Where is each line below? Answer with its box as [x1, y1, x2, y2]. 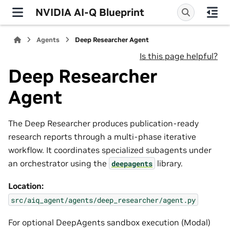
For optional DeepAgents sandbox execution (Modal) [8, 217, 210, 227]
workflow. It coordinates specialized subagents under [8, 144, 212, 155]
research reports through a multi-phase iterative [8, 131, 196, 142]
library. [155, 158, 183, 168]
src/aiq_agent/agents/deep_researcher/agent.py [11, 195, 196, 205]
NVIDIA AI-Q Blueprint [35, 5, 144, 19]
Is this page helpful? [140, 51, 218, 61]
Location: [8, 181, 44, 191]
